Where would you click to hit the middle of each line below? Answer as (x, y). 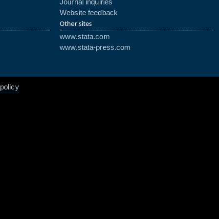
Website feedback (89, 13)
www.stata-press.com (95, 47)
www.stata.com (85, 37)
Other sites (76, 24)
